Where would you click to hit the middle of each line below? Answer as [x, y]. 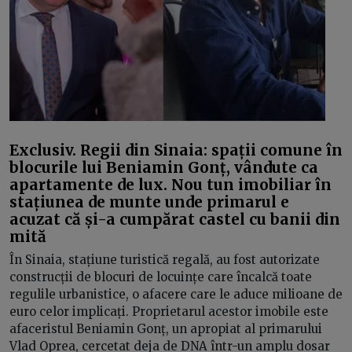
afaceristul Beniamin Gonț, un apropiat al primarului [166, 329]
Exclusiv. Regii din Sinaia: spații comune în [176, 150]
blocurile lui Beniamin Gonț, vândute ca [164, 167]
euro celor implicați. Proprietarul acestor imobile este [169, 312]
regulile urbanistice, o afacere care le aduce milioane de [176, 294]
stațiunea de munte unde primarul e [149, 202]
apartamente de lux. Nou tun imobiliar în [170, 184]
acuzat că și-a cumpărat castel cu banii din [175, 219]
